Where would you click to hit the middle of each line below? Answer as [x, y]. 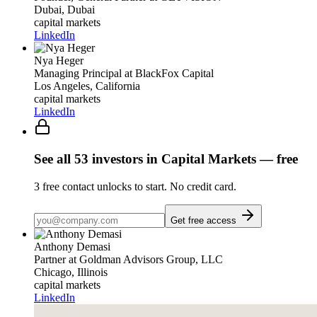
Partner [50, 259]
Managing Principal [78, 74]
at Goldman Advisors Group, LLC [144, 259]
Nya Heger [59, 61]
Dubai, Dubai [64, 10]
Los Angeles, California [87, 86]
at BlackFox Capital [168, 74]
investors [117, 159]
